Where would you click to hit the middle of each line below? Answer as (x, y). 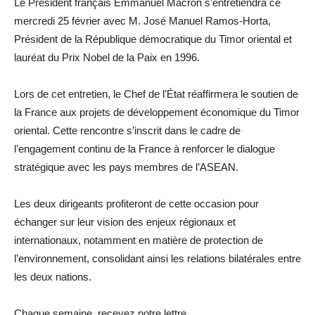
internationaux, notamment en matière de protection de (139, 240)
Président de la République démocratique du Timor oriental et (153, 39)
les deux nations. (53, 277)
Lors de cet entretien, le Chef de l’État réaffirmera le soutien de (156, 94)
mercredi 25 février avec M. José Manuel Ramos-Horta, (142, 21)
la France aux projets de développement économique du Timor (157, 112)
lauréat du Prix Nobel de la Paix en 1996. (107, 58)
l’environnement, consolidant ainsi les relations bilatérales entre (157, 259)
